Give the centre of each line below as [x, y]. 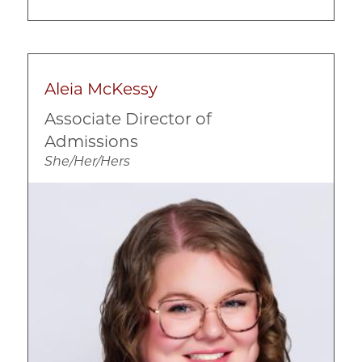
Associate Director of [128, 118]
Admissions [91, 141]
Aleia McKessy [101, 88]
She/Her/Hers [87, 161]
